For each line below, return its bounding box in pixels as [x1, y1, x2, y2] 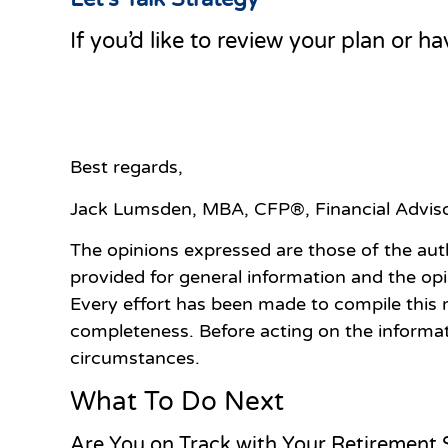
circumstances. [70, 346, 200, 369]
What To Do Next [70, 386, 284, 418]
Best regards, [70, 156, 183, 179]
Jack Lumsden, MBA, [70, 197, 249, 220]
